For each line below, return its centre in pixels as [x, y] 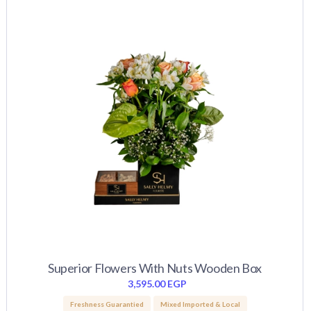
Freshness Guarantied [107, 304]
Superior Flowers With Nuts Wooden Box [155, 268]
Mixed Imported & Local [200, 304]
